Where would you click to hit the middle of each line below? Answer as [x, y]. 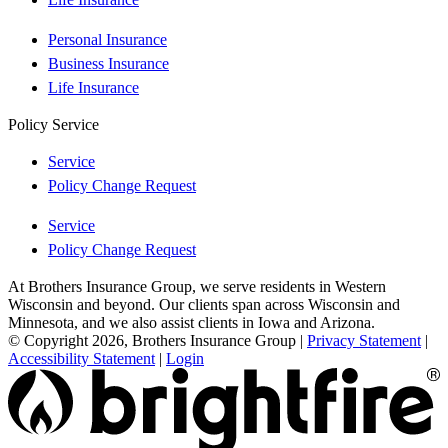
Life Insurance [93, 88]
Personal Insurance [107, 40]
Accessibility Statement [81, 359]
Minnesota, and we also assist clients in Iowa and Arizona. [191, 323]
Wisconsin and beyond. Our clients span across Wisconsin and [204, 305]
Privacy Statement [364, 341]
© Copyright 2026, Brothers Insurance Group [152, 341]
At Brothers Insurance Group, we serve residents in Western [197, 287]
